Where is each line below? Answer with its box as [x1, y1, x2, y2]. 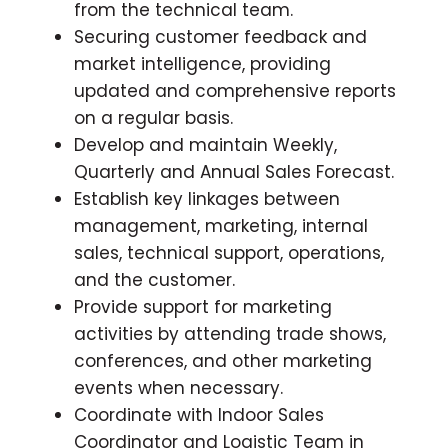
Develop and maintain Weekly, [74, 132, 337, 157]
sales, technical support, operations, [74, 240, 384, 265]
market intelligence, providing [74, 51, 331, 76]
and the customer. [74, 267, 235, 292]
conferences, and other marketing [74, 348, 372, 373]
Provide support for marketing [74, 294, 332, 319]
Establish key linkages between [74, 186, 340, 211]
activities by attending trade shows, [74, 321, 386, 346]
